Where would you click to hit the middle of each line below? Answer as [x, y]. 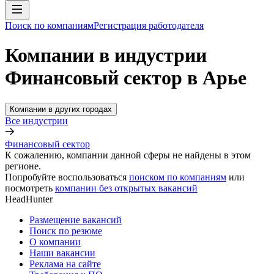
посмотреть [29, 188]
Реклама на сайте [65, 264]
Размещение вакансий [76, 220]
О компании [55, 242]
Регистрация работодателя [149, 25]
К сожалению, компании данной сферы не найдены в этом [128, 155]
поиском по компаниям [178, 177]
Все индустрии [36, 120]
